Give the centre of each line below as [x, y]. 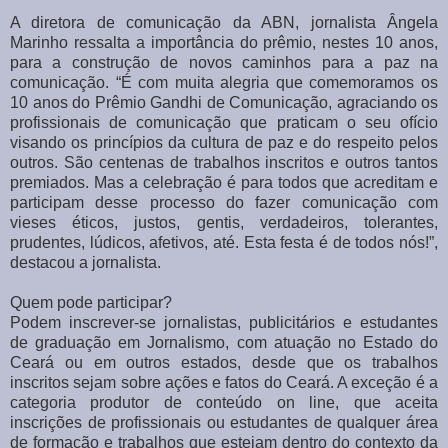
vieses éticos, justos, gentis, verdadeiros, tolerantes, [224, 222]
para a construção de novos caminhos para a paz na [224, 62]
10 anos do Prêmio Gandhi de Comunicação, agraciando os [224, 102]
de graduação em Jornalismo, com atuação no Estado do [224, 342]
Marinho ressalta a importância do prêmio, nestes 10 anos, [224, 42]
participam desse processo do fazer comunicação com [224, 202]
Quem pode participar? [91, 302]
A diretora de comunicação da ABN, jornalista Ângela [224, 22]
